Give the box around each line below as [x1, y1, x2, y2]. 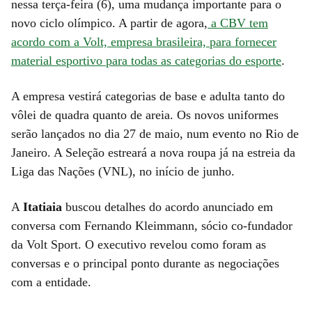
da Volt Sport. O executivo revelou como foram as [11, 237, 266, 252]
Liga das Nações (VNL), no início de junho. [11, 164, 235, 179]
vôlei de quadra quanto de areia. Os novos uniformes [11, 108, 279, 123]
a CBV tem [208, 16, 268, 31]
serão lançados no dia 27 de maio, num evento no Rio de [11, 127, 299, 141]
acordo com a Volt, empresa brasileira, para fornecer [11, 35, 276, 49]
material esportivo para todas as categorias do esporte [11, 54, 281, 68]
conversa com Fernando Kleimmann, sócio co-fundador [11, 219, 292, 233]
